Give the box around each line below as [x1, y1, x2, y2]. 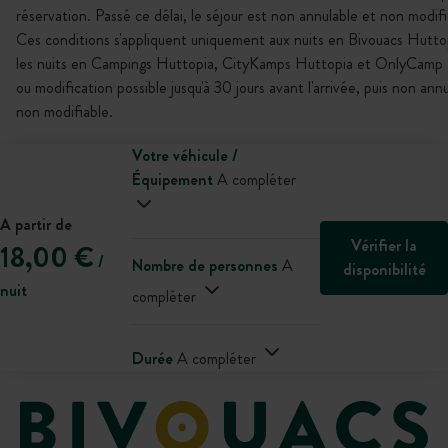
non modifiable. [16, 100, 113, 123]
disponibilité [342, 257, 426, 281]
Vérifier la [351, 233, 418, 257]
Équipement [131, 168, 213, 191]
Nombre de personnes [131, 254, 278, 277]
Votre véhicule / [131, 144, 238, 167]
